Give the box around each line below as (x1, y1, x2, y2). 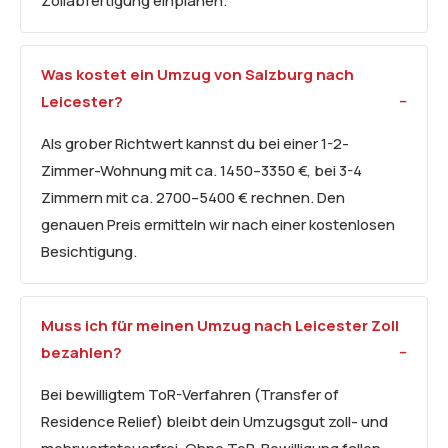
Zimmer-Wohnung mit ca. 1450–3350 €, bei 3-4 (41, 160, 362, 182)
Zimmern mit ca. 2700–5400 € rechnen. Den (41, 187, 345, 209)
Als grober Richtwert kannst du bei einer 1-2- (41, 133, 349, 155)
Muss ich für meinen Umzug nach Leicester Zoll (41, 315, 399, 337)
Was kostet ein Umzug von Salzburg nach (41, 64, 354, 86)
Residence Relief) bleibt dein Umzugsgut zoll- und (41, 411, 388, 433)
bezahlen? (41, 342, 122, 364)
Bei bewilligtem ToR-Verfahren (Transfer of (41, 384, 339, 406)
